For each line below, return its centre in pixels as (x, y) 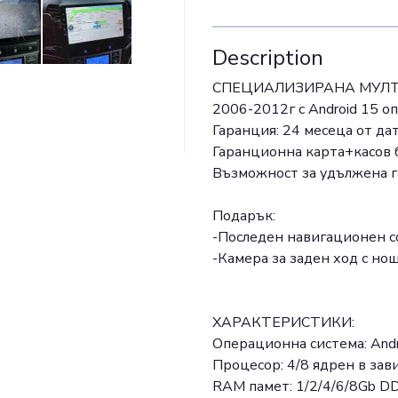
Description (268, 58)
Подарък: (244, 216)
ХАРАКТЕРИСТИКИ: (283, 323)
